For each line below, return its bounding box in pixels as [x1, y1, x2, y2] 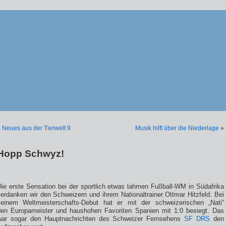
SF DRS [184, 215, 210, 222]
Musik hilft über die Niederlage [135, 125, 219, 132]
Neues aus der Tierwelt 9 [2, 125, 71, 132]
